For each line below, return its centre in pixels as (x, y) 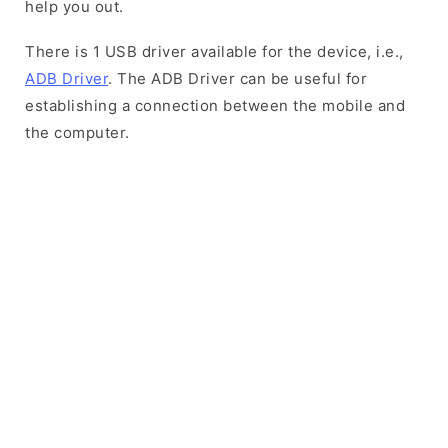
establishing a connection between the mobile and (215, 105)
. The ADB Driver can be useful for (237, 78)
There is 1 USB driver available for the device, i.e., (214, 51)
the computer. (77, 132)
